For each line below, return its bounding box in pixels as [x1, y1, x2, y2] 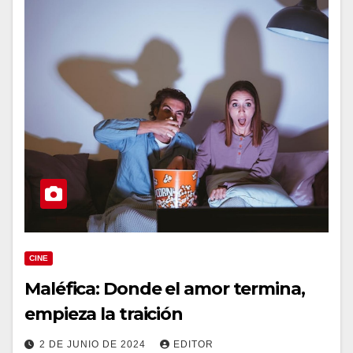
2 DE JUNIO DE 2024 [39, 339, 149, 350]
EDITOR [173, 339, 214, 350]
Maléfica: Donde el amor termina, [24, 278, 305, 299]
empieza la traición [24, 303, 184, 325]
